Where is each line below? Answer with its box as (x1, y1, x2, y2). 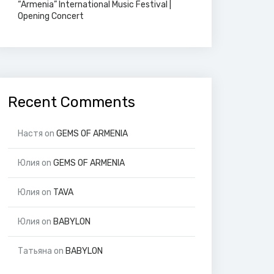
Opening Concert (18, 11, 84, 21)
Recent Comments (8, 94, 135, 111)
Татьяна (18, 246, 52, 256)
